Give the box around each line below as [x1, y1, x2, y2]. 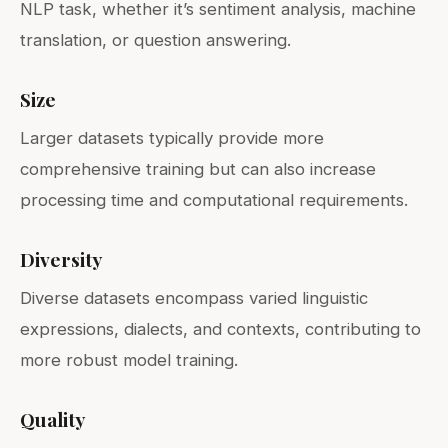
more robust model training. [20, 349, 238, 370]
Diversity [20, 245, 102, 272]
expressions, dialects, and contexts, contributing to [20, 318, 421, 339]
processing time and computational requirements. [20, 189, 408, 210]
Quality [20, 405, 85, 432]
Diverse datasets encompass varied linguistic [20, 287, 368, 308]
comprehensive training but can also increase [20, 158, 376, 179]
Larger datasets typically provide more [20, 127, 324, 148]
